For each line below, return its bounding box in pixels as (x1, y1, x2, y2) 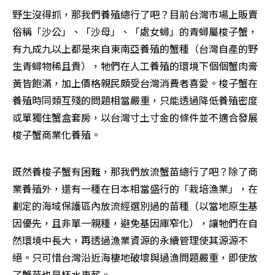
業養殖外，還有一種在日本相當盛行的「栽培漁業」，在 (12, 181, 258, 196)
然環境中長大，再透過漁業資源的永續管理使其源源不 (12, 233, 248, 248)
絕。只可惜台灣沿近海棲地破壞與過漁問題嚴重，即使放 (12, 250, 258, 265)
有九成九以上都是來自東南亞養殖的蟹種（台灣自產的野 (12, 41, 258, 56)
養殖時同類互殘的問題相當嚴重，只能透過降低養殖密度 (12, 93, 258, 108)
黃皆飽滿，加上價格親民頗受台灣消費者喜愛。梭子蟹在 (12, 76, 258, 91)
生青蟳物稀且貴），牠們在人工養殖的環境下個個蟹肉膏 (12, 58, 258, 74)
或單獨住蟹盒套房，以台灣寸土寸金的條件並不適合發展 (12, 110, 258, 125)
